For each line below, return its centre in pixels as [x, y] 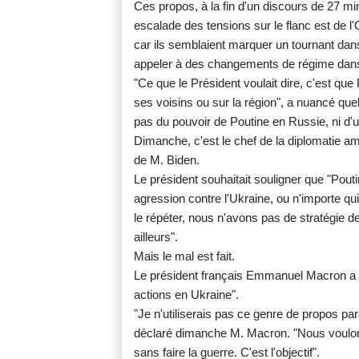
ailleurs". [156, 236]
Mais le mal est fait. [184, 256]
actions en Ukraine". [186, 294]
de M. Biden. [167, 159]
